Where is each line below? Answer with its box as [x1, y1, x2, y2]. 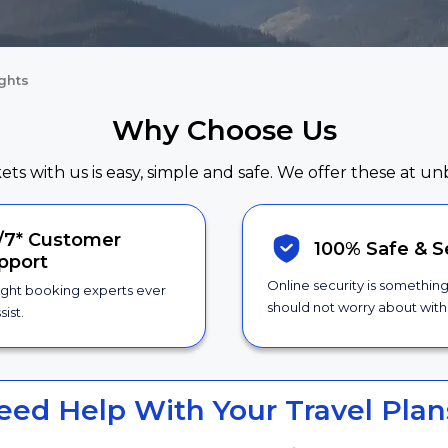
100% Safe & [313, 237, 432, 260]
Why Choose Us [111, 113, 337, 147]
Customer [27, 229, 121, 252]
